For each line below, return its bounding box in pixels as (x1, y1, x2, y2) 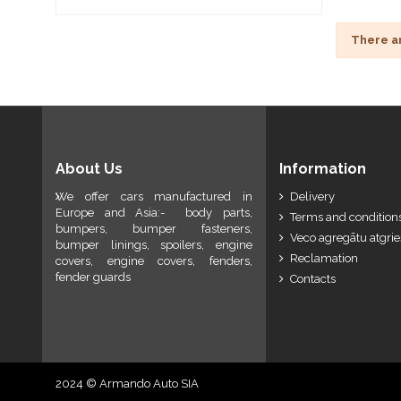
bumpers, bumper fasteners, (55, 221, 252, 235)
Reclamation (290, 252, 358, 266)
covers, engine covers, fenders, (55, 253, 252, 268)
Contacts (290, 272, 336, 286)
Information (279, 159, 366, 177)
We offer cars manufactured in (55, 189, 252, 203)
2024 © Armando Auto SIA (55, 376, 199, 390)
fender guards (55, 269, 131, 284)
